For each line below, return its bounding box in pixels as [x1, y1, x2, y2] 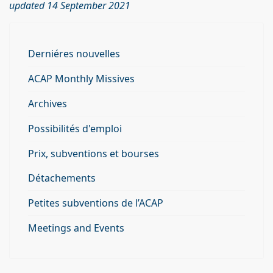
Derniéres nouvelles [28, 46, 120, 60]
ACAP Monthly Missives [28, 71, 135, 85]
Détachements [28, 171, 96, 185]
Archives [28, 96, 67, 110]
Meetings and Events [28, 221, 124, 235]
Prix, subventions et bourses [28, 146, 159, 160]
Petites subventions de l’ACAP [28, 196, 163, 210]
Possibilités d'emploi [28, 121, 122, 135]
